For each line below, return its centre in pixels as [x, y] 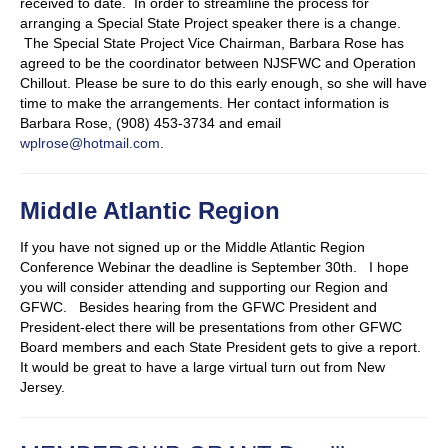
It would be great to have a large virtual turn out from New [202, 367]
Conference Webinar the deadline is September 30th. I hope [214, 267]
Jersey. [42, 387]
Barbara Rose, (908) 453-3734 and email [150, 123]
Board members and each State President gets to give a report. [222, 347]
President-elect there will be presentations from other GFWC [211, 327]
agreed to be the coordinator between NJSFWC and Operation [218, 63]
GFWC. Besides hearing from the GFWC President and [198, 307]
